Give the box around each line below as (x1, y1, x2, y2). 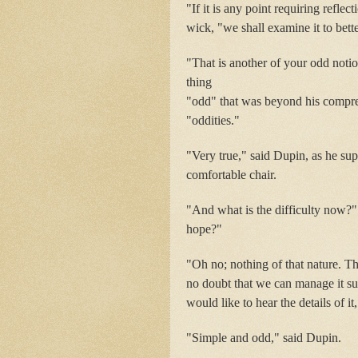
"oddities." (186, 113, 240, 127)
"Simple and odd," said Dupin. (186, 330, 341, 344)
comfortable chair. (186, 167, 276, 181)
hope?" (186, 221, 222, 236)
